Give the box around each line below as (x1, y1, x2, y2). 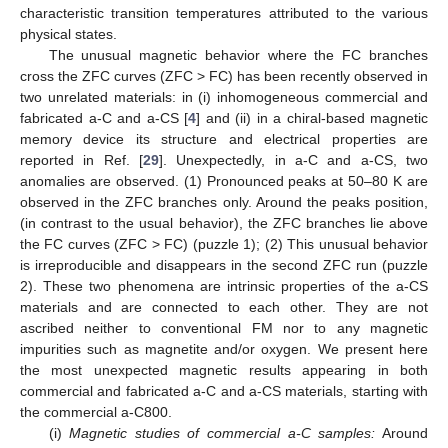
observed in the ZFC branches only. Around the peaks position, (20, 193, 428, 210)
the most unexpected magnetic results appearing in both (20, 361, 428, 378)
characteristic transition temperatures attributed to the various (20, 4, 428, 21)
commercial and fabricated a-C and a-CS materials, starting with (20, 382, 428, 399)
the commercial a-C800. (20, 403, 172, 420)
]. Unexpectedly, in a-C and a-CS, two (159, 151, 428, 168)
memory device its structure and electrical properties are (20, 130, 428, 147)
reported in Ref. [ (20, 151, 143, 168)
